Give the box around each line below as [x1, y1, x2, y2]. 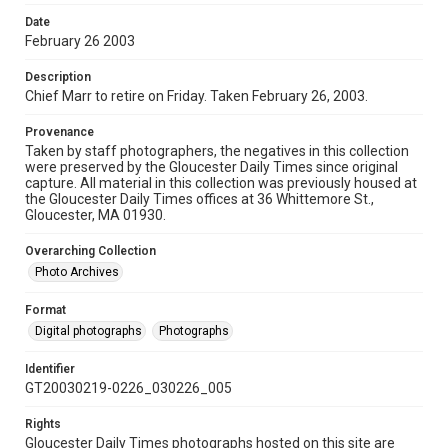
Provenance [25, 125, 94, 139]
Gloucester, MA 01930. [25, 207, 166, 223]
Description [25, 70, 91, 84]
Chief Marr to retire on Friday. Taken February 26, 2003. [25, 88, 368, 104]
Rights [25, 417, 61, 431]
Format [25, 303, 66, 317]
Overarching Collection [25, 244, 156, 258]
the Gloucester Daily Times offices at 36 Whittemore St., [25, 191, 374, 207]
